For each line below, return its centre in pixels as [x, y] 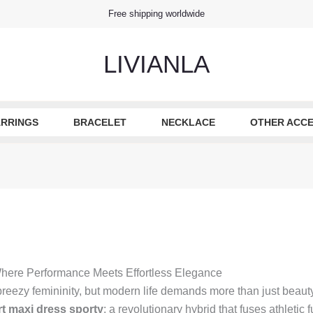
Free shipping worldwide [156, 14]
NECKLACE [188, 122]
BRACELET [100, 122]
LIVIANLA [156, 64]
